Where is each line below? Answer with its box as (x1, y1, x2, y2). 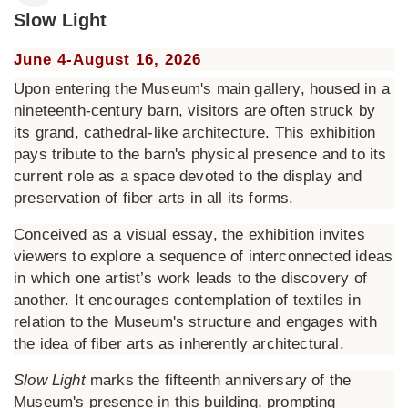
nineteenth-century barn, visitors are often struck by (14, 102, 376, 119)
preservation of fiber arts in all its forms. (14, 189, 294, 207)
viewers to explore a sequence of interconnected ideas (14, 248, 393, 265)
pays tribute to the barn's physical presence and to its (14, 146, 387, 163)
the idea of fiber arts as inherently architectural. (14, 335, 344, 352)
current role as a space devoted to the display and (14, 168, 362, 185)
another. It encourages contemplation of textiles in (14, 291, 361, 309)
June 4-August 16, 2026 (14, 51, 202, 68)
